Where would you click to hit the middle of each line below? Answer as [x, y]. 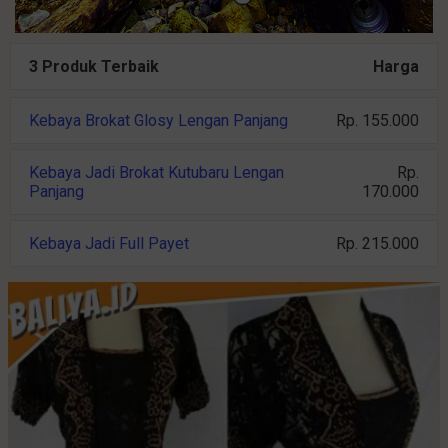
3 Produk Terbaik [94, 66]
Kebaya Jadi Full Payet [109, 243]
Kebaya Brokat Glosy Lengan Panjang [158, 120]
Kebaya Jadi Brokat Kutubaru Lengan [156, 172]
